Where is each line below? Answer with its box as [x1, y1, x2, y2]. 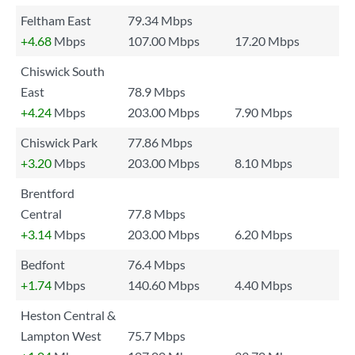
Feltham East [21, 13, 91, 28]
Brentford [21, 185, 74, 200]
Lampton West [21, 328, 101, 343]
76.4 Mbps [128, 257, 185, 272]
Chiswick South [21, 63, 105, 78]
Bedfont [21, 257, 65, 272]
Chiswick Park [21, 135, 97, 150]
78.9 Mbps [128, 84, 185, 99]
